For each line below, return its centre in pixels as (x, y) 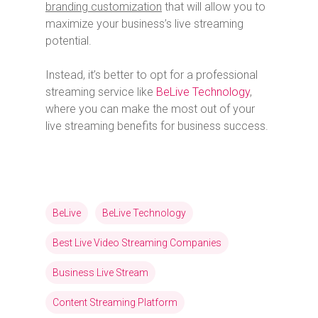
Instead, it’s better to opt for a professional (152, 75)
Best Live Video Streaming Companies (137, 242)
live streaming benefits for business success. (157, 126)
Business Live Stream (100, 272)
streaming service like (101, 92)
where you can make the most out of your (150, 109)
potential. (68, 40)
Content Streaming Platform (115, 302)
